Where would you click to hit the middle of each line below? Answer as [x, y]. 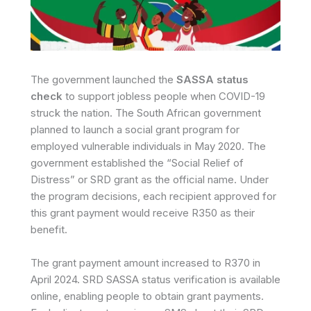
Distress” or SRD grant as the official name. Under [150, 179]
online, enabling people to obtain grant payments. [147, 296]
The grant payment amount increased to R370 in [145, 263]
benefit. [49, 229]
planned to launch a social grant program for [135, 129]
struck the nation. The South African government [146, 113]
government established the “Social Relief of [137, 163]
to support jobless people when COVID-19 [164, 96]
